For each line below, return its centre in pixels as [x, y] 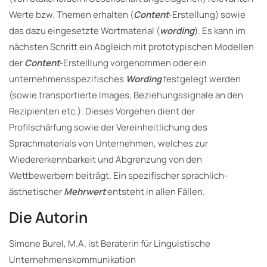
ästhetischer [36, 192]
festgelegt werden [201, 79]
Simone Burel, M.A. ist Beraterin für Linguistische [110, 244]
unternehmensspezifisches [67, 79]
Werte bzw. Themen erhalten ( [71, 15]
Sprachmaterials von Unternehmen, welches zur [108, 144]
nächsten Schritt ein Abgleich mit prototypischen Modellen [131, 47]
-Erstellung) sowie [207, 15]
